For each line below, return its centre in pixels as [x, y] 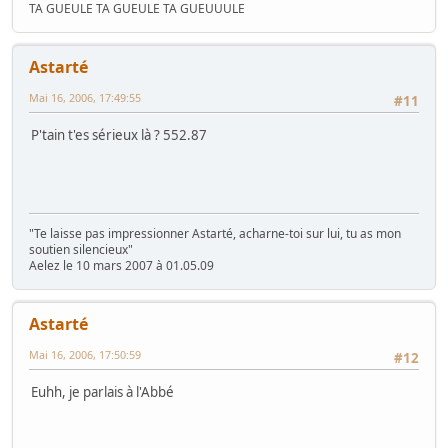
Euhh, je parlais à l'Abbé [102, 392]
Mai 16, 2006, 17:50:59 [85, 355]
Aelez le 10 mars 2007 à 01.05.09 [121, 266]
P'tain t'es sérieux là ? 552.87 [119, 135]
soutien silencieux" [81, 250]
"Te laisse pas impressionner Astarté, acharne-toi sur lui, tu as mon [215, 234]
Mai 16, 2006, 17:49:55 [85, 98]
